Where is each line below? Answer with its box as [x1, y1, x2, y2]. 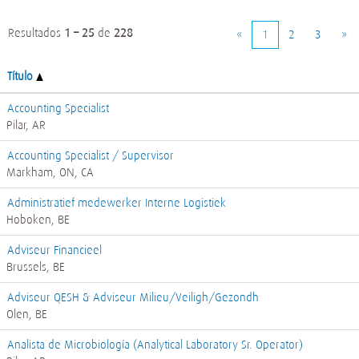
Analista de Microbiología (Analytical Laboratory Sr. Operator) [7, 338, 303, 351]
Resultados [8, 26, 64, 39]
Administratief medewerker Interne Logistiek [7, 196, 226, 209]
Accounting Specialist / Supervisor [7, 149, 174, 162]
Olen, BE [6, 308, 47, 321]
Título [7, 70, 36, 83]
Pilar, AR [6, 119, 46, 131]
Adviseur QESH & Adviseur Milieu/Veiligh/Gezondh [7, 291, 259, 304]
